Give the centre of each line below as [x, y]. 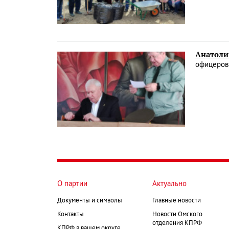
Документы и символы [90, 201]
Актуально [169, 184]
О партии [72, 184]
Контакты [71, 214]
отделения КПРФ [177, 223]
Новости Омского [177, 214]
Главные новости [177, 201]
